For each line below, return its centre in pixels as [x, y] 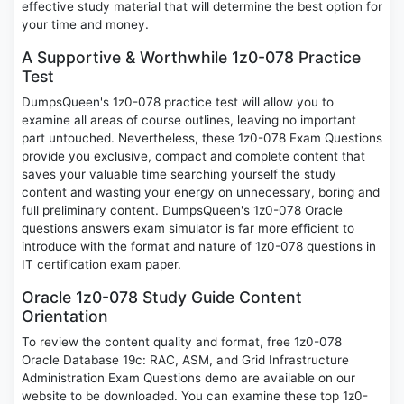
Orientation [65, 317]
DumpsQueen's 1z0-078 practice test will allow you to [178, 102]
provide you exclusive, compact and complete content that [193, 156]
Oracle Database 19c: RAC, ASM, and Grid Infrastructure [185, 360]
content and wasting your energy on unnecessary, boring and [201, 193]
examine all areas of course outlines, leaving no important [189, 120]
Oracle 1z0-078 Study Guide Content [162, 298]
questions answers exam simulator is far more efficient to [188, 229]
